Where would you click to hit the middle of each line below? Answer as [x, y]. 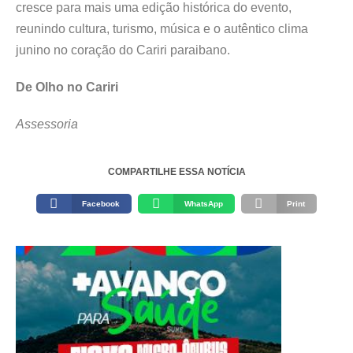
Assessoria [47, 124]
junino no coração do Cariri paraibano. [123, 50]
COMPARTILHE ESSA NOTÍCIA [176, 172]
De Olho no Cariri [67, 87]
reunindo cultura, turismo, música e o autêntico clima [162, 29]
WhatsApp [203, 204]
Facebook [101, 204]
